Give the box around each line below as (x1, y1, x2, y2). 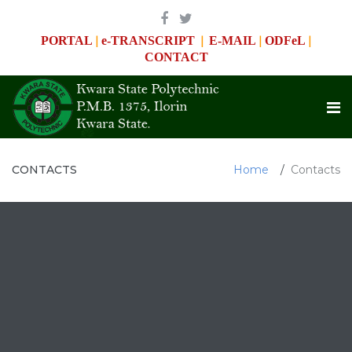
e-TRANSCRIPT (101, 34, 195, 47)
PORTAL (40, 34, 93, 47)
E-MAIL (208, 34, 256, 47)
